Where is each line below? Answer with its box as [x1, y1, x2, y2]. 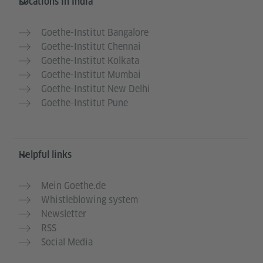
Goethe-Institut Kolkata [41, 55, 139, 68]
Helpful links [19, 149, 72, 161]
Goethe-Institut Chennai [41, 41, 141, 53]
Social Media [41, 236, 93, 249]
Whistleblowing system [41, 194, 138, 207]
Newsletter [41, 208, 86, 221]
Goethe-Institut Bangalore [41, 26, 149, 39]
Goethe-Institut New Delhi [41, 83, 150, 96]
